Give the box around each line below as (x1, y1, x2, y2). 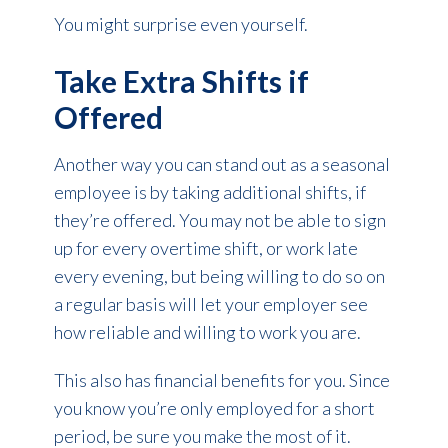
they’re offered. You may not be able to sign (53, 208, 386, 231)
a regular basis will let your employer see (53, 292, 368, 315)
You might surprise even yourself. (53, 12, 308, 35)
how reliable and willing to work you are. (53, 320, 361, 343)
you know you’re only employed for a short (53, 396, 375, 419)
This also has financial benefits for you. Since (53, 368, 390, 391)
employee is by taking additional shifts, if (53, 180, 366, 203)
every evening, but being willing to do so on (53, 264, 385, 287)
